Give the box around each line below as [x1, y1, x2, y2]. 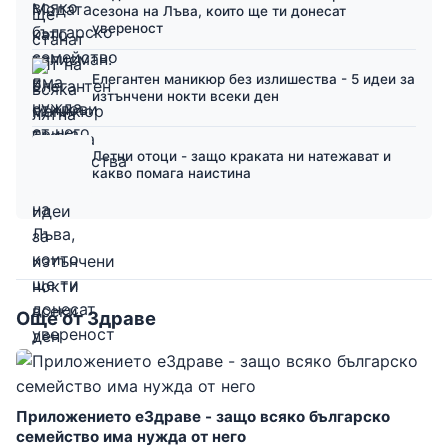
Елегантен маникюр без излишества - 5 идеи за [92, 71, 415, 88]
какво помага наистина [92, 165, 251, 182]
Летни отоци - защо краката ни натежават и [92, 148, 391, 165]
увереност [92, 19, 163, 36]
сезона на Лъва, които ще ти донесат [92, 2, 346, 19]
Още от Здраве [16, 307, 156, 330]
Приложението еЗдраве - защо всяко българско [16, 407, 390, 427]
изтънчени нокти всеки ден [92, 88, 279, 105]
